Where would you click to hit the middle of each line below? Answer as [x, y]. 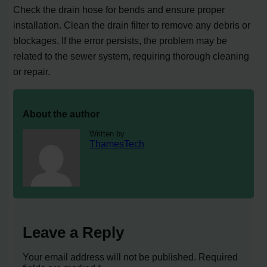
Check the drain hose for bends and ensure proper [119, 10]
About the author [61, 114]
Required [218, 257]
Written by [107, 134]
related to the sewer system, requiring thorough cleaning [131, 56]
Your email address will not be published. [110, 257]
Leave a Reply [74, 233]
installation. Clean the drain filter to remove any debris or [132, 25]
